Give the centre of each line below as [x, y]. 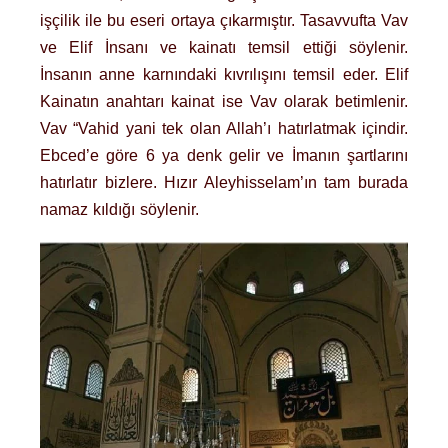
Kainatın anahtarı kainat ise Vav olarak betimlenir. [224, 102]
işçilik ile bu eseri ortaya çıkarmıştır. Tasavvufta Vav [224, 21]
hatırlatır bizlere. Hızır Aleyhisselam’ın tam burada [224, 183]
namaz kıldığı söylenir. [119, 210]
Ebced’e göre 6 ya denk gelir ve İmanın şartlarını [224, 156]
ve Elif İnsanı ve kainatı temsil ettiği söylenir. [224, 48]
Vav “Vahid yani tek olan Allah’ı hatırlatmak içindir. [224, 129]
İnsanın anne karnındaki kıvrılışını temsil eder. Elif [224, 75]
